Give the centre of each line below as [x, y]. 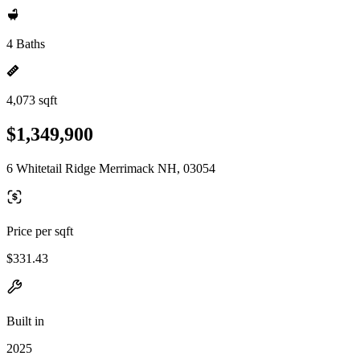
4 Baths [26, 44]
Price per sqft [40, 231]
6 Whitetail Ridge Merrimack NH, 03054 [111, 168]
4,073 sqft [32, 100]
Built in [25, 321]
